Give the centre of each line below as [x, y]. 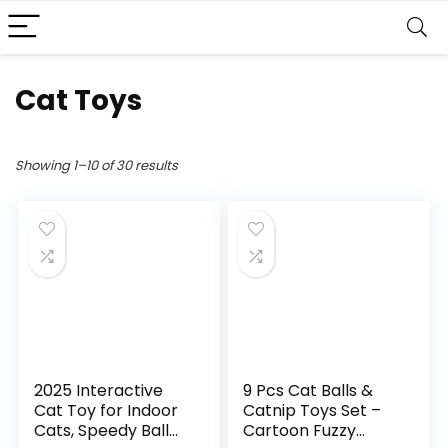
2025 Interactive [99, 390]
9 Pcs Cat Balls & [308, 390]
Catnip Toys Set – [312, 410]
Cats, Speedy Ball [102, 430]
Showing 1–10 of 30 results [96, 165]
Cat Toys [78, 100]
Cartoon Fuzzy [300, 430]
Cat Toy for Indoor [106, 410]
